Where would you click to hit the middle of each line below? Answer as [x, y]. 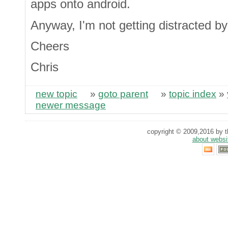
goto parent [123, 94]
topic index [193, 94]
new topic [56, 94]
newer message [71, 105]
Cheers [50, 46]
